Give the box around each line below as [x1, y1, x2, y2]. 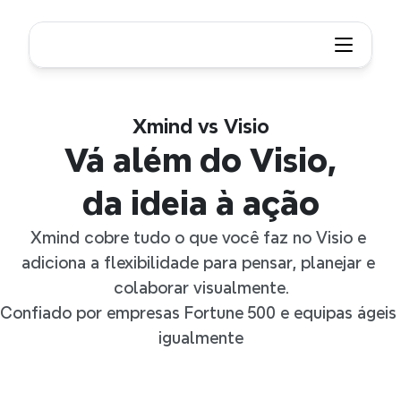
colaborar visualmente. [113, 279, 288, 296]
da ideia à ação [81, 186, 320, 221]
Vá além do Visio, [64, 143, 337, 178]
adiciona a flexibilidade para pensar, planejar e [21, 254, 375, 271]
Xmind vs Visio [132, 116, 269, 137]
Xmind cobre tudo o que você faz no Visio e [30, 229, 366, 246]
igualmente [158, 329, 243, 346]
